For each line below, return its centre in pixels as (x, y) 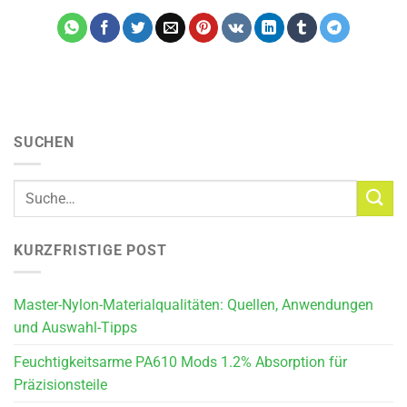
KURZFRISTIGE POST (90, 250)
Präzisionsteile (60, 385)
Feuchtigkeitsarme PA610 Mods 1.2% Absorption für (180, 362)
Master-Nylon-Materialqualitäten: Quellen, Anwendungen (194, 305)
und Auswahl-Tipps (75, 328)
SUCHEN (44, 142)
